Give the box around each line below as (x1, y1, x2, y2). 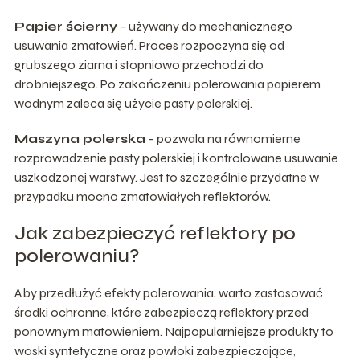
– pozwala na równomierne (145, 131, 301, 147)
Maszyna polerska (14, 131, 145, 147)
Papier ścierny (14, 18, 117, 35)
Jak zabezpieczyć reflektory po (14, 222, 296, 246)
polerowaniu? (14, 244, 140, 268)
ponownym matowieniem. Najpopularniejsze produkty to (14, 324, 333, 340)
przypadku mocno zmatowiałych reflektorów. (14, 189, 271, 205)
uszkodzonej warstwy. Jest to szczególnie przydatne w (14, 170, 319, 186)
